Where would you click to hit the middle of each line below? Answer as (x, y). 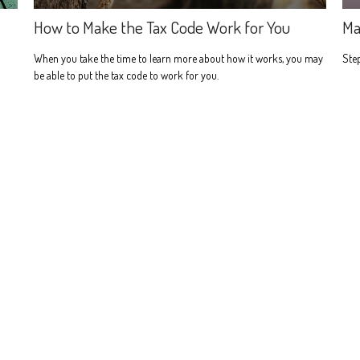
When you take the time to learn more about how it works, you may (179, 58)
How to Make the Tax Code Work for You (162, 27)
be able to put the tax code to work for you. (127, 75)
